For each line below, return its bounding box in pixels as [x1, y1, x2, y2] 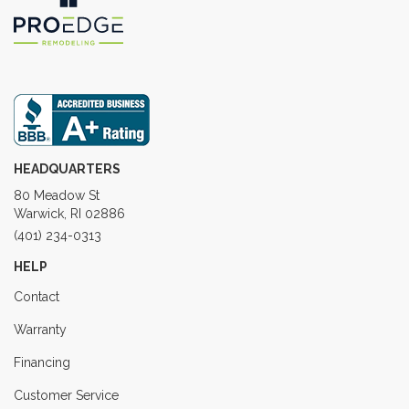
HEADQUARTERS [14, 161, 121, 176]
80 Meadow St [14, 187, 100, 203]
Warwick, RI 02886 [14, 205, 125, 221]
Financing [14, 354, 70, 370]
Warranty [14, 321, 67, 337]
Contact [14, 288, 59, 304]
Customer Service [14, 387, 119, 403]
